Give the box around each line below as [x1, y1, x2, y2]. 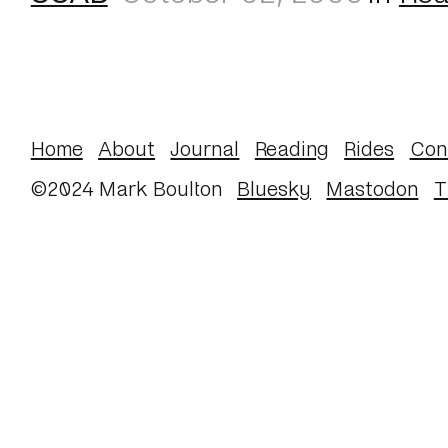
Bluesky [237, 175, 312, 201]
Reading [254, 134, 329, 160]
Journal [170, 134, 240, 160]
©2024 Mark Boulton [30, 175, 222, 201]
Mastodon [326, 175, 419, 201]
